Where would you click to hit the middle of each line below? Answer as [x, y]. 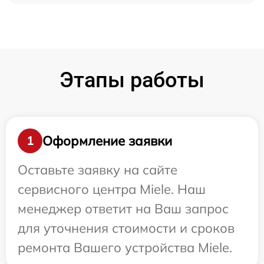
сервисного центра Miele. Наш [112, 189]
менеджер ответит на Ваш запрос [123, 209]
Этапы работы [132, 80]
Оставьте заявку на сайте [98, 170]
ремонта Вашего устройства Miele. [125, 247]
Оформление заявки [107, 141]
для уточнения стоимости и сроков [126, 228]
